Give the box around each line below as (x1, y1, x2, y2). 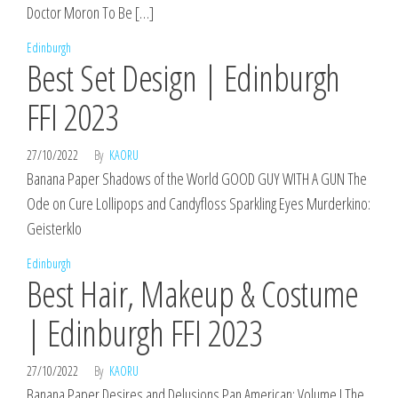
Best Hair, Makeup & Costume (27, 269, 359, 318)
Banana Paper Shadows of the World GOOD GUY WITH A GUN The (27, 168, 367, 189)
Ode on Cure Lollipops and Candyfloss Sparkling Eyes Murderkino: (27, 193, 370, 214)
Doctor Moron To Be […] (27, 2, 154, 23)
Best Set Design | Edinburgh (27, 53, 340, 102)
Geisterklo (27, 218, 82, 239)
